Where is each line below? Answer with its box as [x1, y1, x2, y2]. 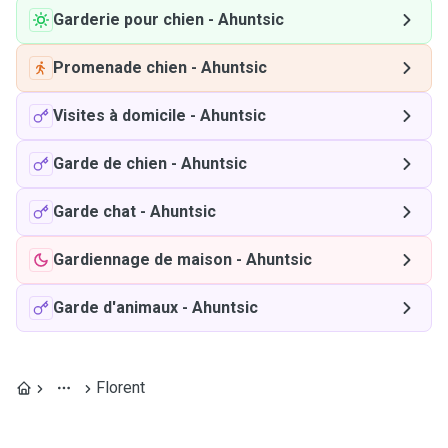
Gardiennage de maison [53, 250, 232, 269]
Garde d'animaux [53, 298, 178, 317]
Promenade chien [53, 58, 187, 77]
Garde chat [53, 202, 136, 221]
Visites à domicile [53, 106, 186, 125]
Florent [96, 378, 145, 397]
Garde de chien [53, 154, 167, 173]
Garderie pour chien [53, 10, 204, 29]
